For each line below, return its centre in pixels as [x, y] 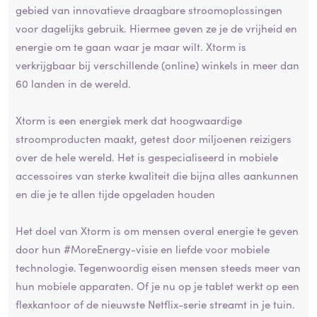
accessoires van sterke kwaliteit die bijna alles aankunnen [157, 175]
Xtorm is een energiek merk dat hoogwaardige [129, 120]
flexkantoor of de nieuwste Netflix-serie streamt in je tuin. [155, 304]
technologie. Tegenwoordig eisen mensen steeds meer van [158, 267]
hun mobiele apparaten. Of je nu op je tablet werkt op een [157, 286]
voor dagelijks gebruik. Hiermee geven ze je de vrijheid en [156, 28]
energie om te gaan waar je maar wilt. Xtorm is [131, 47]
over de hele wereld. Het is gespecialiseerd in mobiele [147, 157]
